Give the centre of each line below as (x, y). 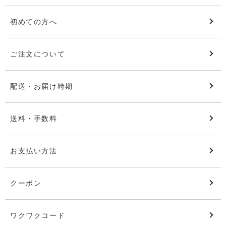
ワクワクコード (38, 215)
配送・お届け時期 (42, 86)
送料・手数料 (34, 118)
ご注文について (38, 54)
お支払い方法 (34, 151)
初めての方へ (34, 21)
